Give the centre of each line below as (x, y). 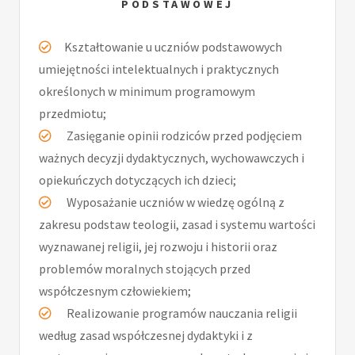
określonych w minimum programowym (147, 92)
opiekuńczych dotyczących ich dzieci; (137, 180)
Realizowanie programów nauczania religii (181, 313)
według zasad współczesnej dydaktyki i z (146, 336)
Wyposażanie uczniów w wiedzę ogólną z (174, 202)
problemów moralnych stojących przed (145, 269)
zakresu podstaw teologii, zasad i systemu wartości (177, 225)
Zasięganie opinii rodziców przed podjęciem (183, 136)
